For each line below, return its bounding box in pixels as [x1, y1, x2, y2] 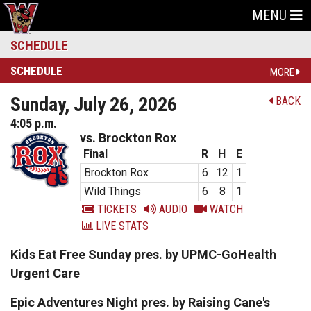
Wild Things [84, 185, 141, 198]
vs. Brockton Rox [80, 131, 176, 145]
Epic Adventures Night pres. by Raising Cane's [10, 295, 270, 310]
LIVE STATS [93, 219, 149, 233]
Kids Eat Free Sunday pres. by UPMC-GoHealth [10, 247, 276, 262]
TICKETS [94, 203, 137, 216]
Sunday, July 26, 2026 [10, 93, 177, 116]
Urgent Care [10, 266, 80, 280]
